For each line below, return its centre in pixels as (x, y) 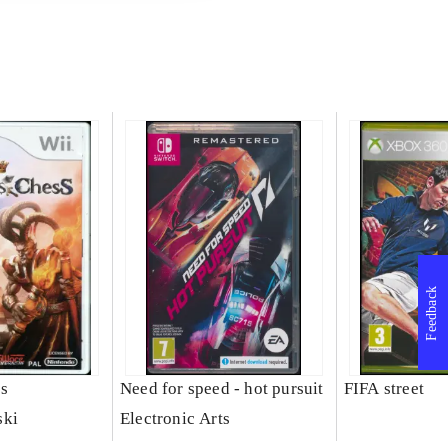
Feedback (431, 313)
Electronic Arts (174, 419)
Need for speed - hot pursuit (221, 389)
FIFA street (384, 389)
